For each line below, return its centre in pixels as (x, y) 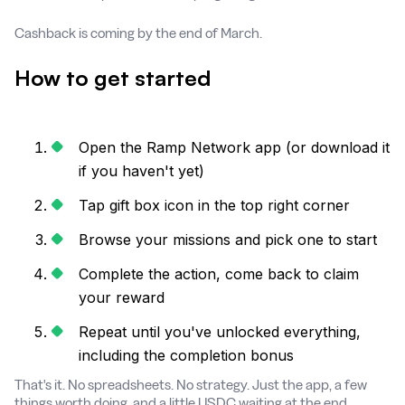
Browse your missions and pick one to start (228, 239)
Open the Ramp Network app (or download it (234, 147)
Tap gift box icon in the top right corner (214, 205)
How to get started (113, 77)
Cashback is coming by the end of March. (138, 33)
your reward (122, 297)
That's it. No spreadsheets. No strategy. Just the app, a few (191, 384)
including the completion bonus (186, 355)
